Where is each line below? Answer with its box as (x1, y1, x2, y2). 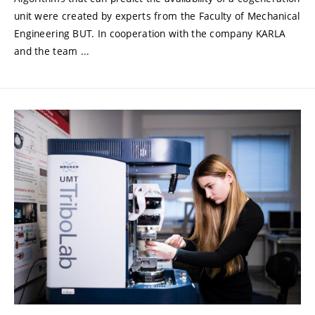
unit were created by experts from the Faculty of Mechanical (14, 8, 300, 22)
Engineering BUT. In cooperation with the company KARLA (14, 26, 286, 40)
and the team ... (14, 44, 90, 58)
